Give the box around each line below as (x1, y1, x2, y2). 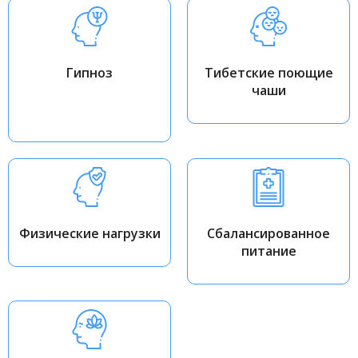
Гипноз (66, 63, 113, 82)
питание (241, 241, 296, 260)
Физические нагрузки (18, 224, 161, 242)
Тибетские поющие (204, 63, 333, 82)
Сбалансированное (207, 224, 330, 242)
